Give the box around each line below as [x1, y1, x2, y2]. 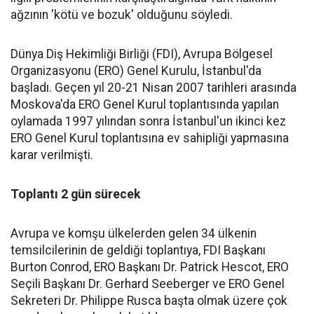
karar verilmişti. [11, 148, 93, 162]
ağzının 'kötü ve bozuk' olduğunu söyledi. [11, 8, 233, 22]
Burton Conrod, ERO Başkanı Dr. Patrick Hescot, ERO [11, 260, 289, 274]
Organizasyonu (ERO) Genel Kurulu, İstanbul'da [11, 64, 261, 78]
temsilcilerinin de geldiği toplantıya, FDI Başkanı [11, 243, 266, 257]
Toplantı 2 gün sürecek [11, 187, 140, 201]
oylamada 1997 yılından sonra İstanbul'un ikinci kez [11, 114, 286, 128]
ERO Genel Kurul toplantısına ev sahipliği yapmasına [11, 131, 289, 145]
